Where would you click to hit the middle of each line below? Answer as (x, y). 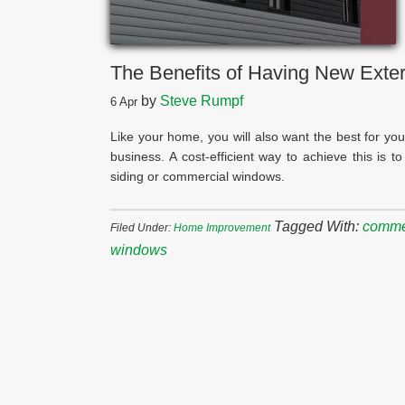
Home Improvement (222, 228)
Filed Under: (142, 228)
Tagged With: (318, 226)
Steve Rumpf (202, 101)
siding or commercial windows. (198, 176)
